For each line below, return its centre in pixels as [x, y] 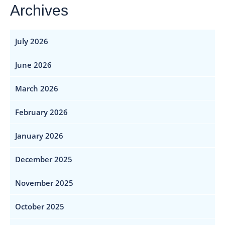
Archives [39, 10]
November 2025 [44, 183]
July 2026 [32, 41]
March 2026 [37, 88]
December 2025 [44, 159]
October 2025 [40, 206]
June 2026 [33, 65]
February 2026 [41, 112]
